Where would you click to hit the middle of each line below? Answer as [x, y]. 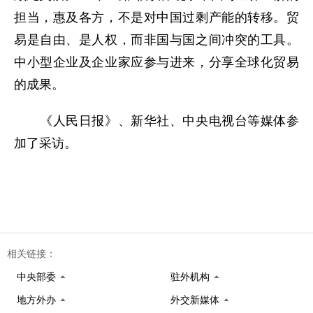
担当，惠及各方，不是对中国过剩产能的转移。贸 [156, 17]
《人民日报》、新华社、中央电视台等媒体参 [156, 121]
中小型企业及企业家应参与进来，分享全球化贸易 [156, 62]
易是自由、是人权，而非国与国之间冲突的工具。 [156, 40]
